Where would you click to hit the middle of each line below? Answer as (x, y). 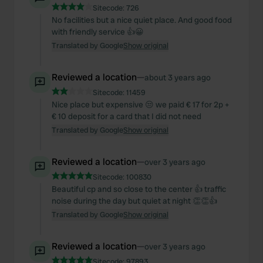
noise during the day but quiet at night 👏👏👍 (134, 201)
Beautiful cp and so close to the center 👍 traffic (139, 189)
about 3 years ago (178, 77)
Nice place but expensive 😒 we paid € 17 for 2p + (140, 104)
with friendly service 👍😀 (98, 32)
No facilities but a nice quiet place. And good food (142, 20)
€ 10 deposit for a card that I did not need (127, 116)
